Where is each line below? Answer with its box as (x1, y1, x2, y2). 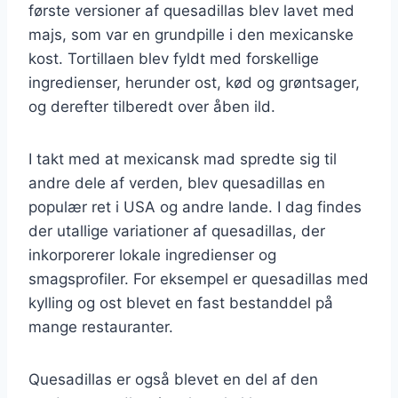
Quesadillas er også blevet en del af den (28, 370, 318, 388)
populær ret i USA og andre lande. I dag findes (28, 197, 362, 216)
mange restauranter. (28, 317, 173, 336)
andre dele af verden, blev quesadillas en (28, 173, 325, 192)
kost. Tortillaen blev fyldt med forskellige (28, 49, 319, 68)
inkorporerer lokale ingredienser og (28, 245, 276, 264)
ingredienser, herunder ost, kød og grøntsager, (28, 73, 360, 92)
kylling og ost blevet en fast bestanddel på (28, 293, 333, 312)
